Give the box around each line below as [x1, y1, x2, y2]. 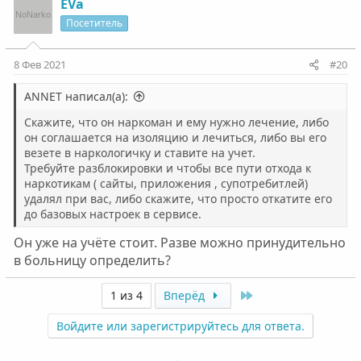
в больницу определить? [13, 251, 171, 270]
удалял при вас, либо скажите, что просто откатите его [23, 191, 332, 207]
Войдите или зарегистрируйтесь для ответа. [56, 318, 305, 334]
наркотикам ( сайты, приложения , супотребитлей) [23, 176, 308, 192]
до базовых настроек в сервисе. [23, 206, 201, 222]
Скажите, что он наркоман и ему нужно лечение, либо [23, 114, 329, 131]
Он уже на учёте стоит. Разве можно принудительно [13, 234, 346, 252]
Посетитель [65, 16, 122, 31]
